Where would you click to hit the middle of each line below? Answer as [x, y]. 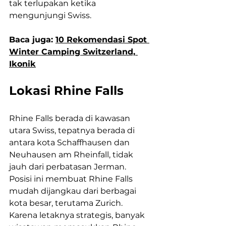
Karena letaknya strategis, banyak [78, 215]
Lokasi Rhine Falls [66, 91]
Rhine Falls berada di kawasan [71, 119]
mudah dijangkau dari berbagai [74, 191]
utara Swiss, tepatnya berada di [73, 131]
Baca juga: [32, 40]
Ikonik [22, 64]
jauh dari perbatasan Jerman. [69, 167]
